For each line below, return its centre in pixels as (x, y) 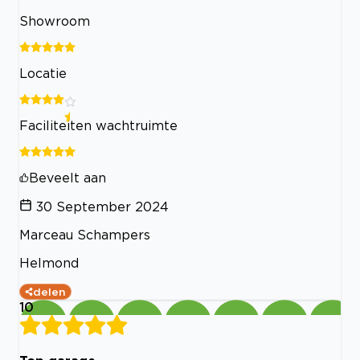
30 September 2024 (102, 206)
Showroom (55, 20)
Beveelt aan (67, 177)
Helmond (49, 262)
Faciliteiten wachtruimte (98, 125)
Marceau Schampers (85, 234)
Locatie (43, 73)
